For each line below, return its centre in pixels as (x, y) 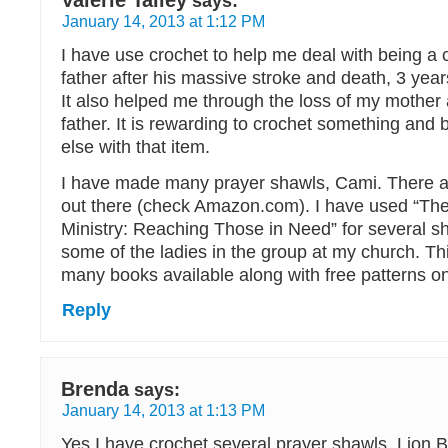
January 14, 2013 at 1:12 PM (163, 21)
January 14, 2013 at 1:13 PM (163, 410)
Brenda (95, 389)
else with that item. (135, 147)
